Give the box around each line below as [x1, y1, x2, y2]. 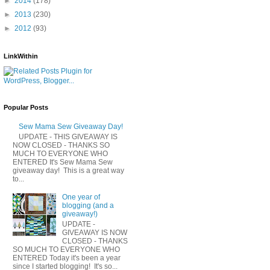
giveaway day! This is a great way [13, 166, 124, 175]
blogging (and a [61, 201, 114, 210]
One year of [61, 193, 100, 202]
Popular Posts [4, 103, 48, 111]
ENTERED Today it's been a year [13, 253, 121, 262]
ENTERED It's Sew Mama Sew [13, 157, 113, 166]
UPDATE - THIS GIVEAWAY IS [18, 132, 118, 141]
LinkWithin [4, 52, 38, 60]
